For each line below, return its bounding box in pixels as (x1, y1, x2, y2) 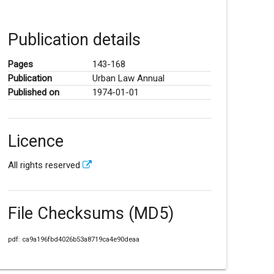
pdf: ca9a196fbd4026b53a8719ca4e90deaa (7, 235, 139, 244)
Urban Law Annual (92, 72, 165, 84)
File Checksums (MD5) (7, 204, 174, 224)
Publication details (7, 30, 141, 50)
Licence (7, 131, 64, 151)
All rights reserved (7, 160, 83, 171)
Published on (7, 86, 59, 98)
